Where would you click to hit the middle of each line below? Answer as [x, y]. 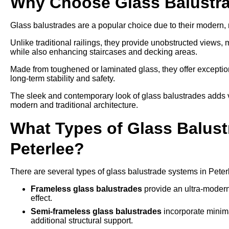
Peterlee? [47, 149]
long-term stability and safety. [63, 78]
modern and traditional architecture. [74, 105]
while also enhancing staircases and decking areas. [104, 52]
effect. [41, 198]
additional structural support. [82, 221]
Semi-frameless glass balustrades [96, 211]
